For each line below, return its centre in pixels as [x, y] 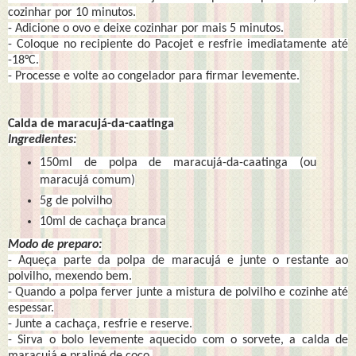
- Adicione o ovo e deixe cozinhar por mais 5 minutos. [146, 29]
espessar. [31, 308]
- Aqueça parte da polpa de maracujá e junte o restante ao [178, 260]
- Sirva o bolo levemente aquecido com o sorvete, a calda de [178, 340]
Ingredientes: [42, 140]
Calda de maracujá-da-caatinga [91, 124]
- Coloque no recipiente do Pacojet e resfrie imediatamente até [178, 45]
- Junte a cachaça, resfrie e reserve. [100, 324]
